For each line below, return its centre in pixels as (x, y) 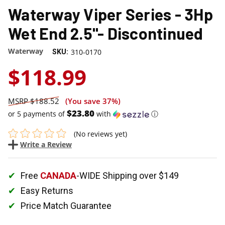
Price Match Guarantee (66, 205)
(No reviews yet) (100, 134)
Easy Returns (47, 190)
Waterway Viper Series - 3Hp (110, 14)
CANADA (58, 175)
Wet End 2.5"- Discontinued (106, 33)
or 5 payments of (37, 114)
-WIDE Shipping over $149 (128, 175)
